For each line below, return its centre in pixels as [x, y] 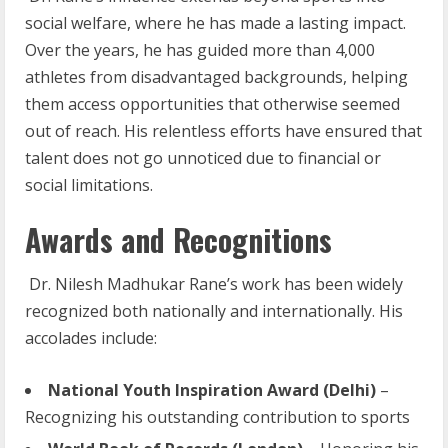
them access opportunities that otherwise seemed [212, 104]
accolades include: [91, 338]
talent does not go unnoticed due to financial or [203, 158]
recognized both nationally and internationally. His [214, 311]
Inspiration [219, 390]
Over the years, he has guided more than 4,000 [200, 50]
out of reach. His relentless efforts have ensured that [223, 131]
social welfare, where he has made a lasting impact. [215, 23]
